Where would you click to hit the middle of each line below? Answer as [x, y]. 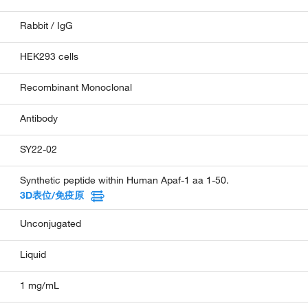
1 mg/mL [40, 286]
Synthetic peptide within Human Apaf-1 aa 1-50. [125, 180]
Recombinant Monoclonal [76, 88]
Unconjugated [51, 224]
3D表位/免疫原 [52, 196]
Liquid [33, 255]
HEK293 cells [49, 57]
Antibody [39, 119]
